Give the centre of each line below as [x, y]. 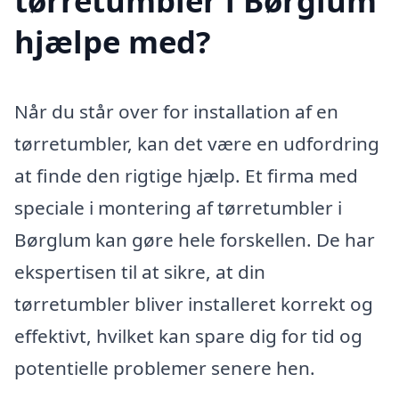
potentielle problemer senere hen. [165, 367]
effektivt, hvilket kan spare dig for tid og [188, 335]
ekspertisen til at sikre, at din [140, 271]
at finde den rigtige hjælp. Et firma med [186, 175]
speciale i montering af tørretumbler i [178, 207]
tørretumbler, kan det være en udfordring [197, 143]
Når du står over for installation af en [176, 111]
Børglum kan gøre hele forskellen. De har [195, 239]
